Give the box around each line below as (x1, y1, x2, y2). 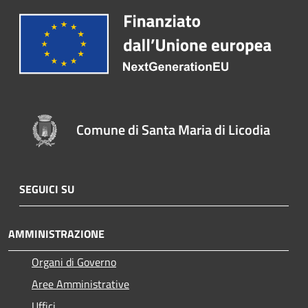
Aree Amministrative (32, 275, 129, 292)
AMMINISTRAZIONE (8, 225, 104, 242)
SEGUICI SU (19, 180, 74, 197)
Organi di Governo (32, 253, 116, 270)
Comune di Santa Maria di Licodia (76, 119, 270, 141)
